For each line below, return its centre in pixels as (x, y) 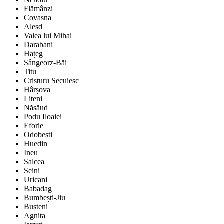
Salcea (34, 162)
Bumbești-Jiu (45, 198)
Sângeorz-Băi (45, 63)
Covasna (38, 18)
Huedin (36, 144)
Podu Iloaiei (43, 117)
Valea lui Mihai (48, 36)
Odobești (38, 135)
